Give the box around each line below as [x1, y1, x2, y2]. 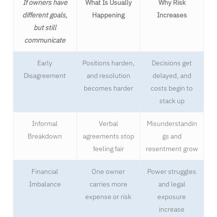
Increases [156, 11, 187, 20]
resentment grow [145, 144, 198, 154]
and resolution [86, 71, 130, 80]
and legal [158, 180, 186, 189]
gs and [162, 132, 182, 141]
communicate [24, 36, 66, 45]
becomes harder [83, 84, 133, 93]
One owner [92, 167, 125, 176]
